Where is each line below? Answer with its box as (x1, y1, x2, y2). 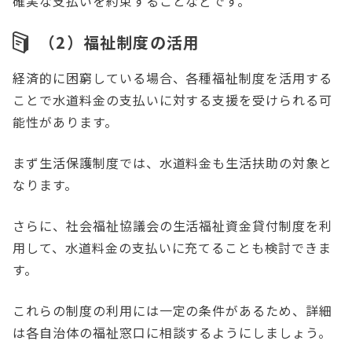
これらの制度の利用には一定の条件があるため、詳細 (13, 301, 333, 321)
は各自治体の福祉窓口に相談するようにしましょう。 (13, 323, 335, 343)
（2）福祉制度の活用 (39, 31, 200, 54)
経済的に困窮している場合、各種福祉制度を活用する (13, 68, 333, 88)
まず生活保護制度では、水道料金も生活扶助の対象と (13, 153, 333, 173)
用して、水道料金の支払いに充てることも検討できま (13, 238, 332, 258)
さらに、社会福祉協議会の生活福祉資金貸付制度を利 (13, 216, 333, 236)
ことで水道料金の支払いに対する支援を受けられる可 (13, 90, 333, 110)
